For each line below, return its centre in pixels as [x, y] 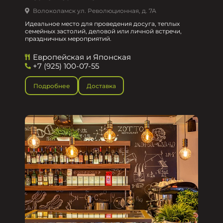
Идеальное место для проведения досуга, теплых [102, 24]
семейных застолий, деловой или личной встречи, [103, 31]
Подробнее [52, 86]
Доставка [101, 86]
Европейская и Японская [82, 57]
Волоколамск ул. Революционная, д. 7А [95, 11]
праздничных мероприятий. [68, 39]
